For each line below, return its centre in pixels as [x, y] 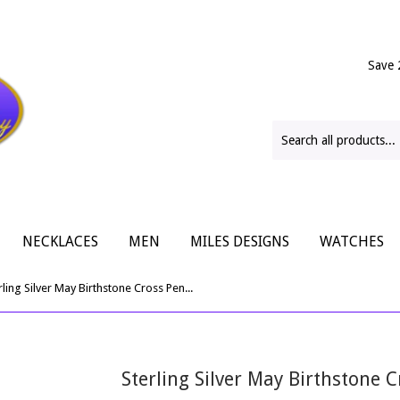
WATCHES [352, 242]
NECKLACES [60, 242]
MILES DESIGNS [240, 242]
